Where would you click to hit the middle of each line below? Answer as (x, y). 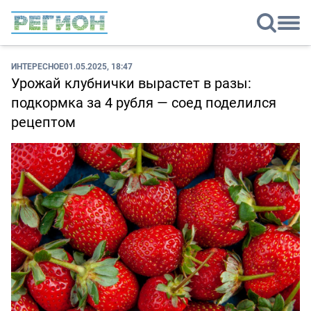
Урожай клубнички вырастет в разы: (131, 83)
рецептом (43, 122)
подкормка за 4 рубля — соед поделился (144, 103)
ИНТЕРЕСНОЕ (37, 66)
